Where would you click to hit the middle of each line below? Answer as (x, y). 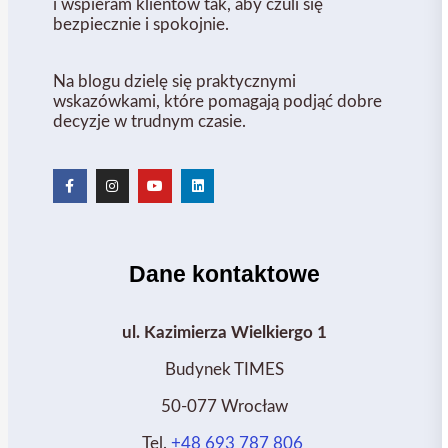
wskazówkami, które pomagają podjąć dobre (217, 102)
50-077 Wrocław (225, 406)
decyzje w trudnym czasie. (149, 122)
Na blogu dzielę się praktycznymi (174, 82)
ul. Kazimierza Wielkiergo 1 (225, 332)
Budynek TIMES (225, 369)
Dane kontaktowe (225, 273)
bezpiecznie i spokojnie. (141, 25)
